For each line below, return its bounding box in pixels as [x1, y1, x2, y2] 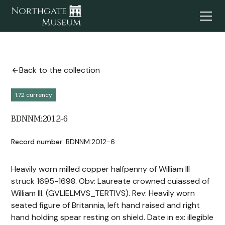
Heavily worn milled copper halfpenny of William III [11, 164, 190, 174]
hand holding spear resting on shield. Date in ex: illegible [11, 212, 214, 222]
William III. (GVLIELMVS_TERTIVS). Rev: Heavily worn [11, 188, 195, 198]
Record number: [11, 137, 64, 146]
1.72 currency [15, 91, 53, 99]
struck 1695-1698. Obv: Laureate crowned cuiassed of [11, 176, 210, 186]
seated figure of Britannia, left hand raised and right [11, 200, 200, 210]
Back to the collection [19, 65, 100, 75]
